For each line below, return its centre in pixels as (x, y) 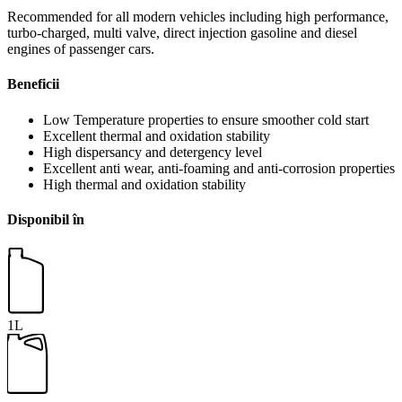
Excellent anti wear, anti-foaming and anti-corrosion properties (219, 168)
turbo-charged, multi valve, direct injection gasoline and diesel (182, 33)
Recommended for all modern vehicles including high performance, (198, 17)
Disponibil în (46, 219)
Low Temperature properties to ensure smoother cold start (206, 119)
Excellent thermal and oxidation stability (157, 135)
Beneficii (33, 84)
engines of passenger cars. (81, 49)
